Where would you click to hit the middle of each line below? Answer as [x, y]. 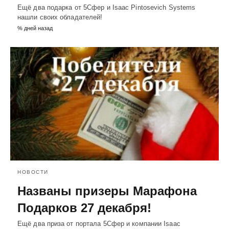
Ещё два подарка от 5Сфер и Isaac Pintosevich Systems [107, 8]
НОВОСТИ [33, 172]
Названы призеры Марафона [107, 191]
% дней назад [35, 28]
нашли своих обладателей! [60, 17]
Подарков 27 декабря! [84, 208]
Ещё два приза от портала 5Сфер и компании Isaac [99, 224]
